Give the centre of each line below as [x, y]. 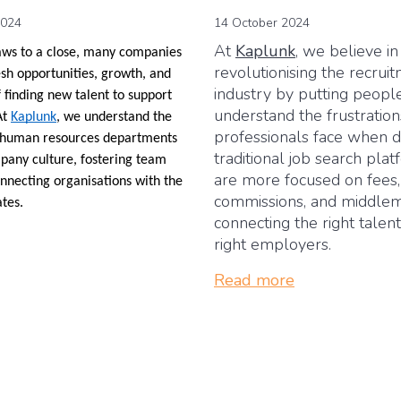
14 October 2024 [262, 22]
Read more [254, 280]
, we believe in [347, 51]
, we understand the [114, 117]
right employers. [275, 244]
